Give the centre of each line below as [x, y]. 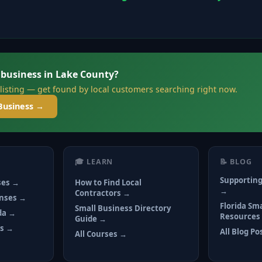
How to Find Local [108, 182]
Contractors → [103, 193]
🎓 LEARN [94, 162]
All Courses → [101, 234]
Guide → [91, 218]
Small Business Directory [123, 208]
